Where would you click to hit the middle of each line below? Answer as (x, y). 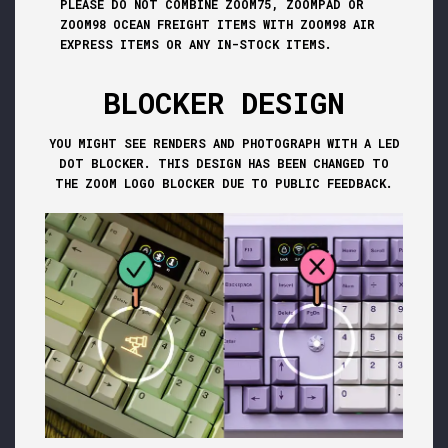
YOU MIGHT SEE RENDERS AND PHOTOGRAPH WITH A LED (224, 143)
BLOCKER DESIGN (224, 103)
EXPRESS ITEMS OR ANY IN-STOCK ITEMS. (196, 44)
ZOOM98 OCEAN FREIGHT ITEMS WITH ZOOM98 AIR (217, 24)
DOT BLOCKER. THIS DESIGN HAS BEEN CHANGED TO (224, 163)
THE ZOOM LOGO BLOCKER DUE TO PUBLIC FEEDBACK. (224, 183)
